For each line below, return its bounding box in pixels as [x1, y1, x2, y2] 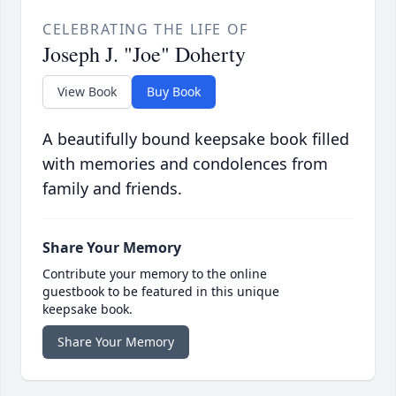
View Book [57, 82, 117, 100]
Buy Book [147, 82, 201, 100]
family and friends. [42, 177, 182, 199]
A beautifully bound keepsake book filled [42, 127, 349, 149]
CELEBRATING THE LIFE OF [42, 19, 248, 39]
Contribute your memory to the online [42, 264, 267, 282]
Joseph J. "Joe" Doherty [42, 39, 246, 68]
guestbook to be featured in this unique [42, 282, 279, 300]
